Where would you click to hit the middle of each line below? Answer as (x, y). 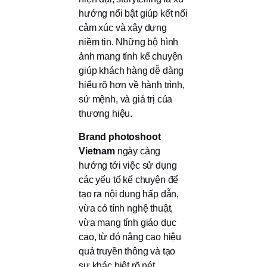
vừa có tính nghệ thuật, (126, 208)
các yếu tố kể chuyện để (129, 179)
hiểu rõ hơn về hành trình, (132, 85)
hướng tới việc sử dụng (128, 165)
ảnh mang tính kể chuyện (131, 57)
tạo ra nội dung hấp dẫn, (129, 194)
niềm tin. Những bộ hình (129, 42)
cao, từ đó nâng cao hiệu (130, 237)
